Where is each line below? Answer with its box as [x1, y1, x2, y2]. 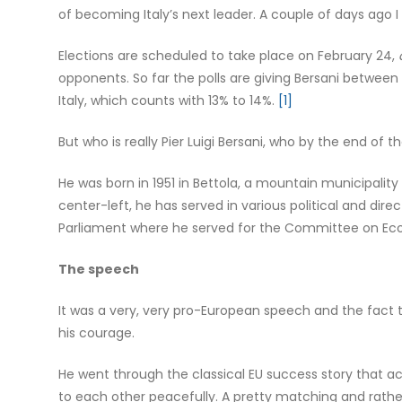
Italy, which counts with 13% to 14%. [57, 92, 278, 110]
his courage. [57, 324, 135, 343]
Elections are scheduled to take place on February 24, [57, 47, 398, 66]
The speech [57, 260, 139, 279]
